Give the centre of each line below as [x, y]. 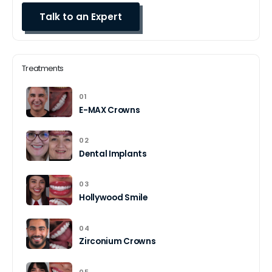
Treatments [42, 68]
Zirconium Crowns [117, 242]
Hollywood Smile [113, 198]
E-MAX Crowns [110, 110]
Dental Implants [113, 154]
